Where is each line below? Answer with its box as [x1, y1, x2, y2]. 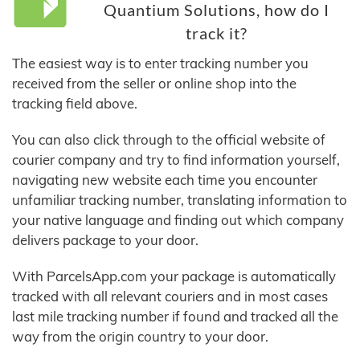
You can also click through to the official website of [12, 131, 325, 149]
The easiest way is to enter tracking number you [12, 55, 309, 72]
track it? [185, 24, 247, 43]
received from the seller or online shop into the [12, 75, 297, 92]
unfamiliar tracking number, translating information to [12, 191, 347, 209]
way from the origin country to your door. [12, 328, 268, 346]
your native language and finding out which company [12, 211, 344, 229]
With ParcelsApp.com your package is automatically [12, 268, 336, 285]
